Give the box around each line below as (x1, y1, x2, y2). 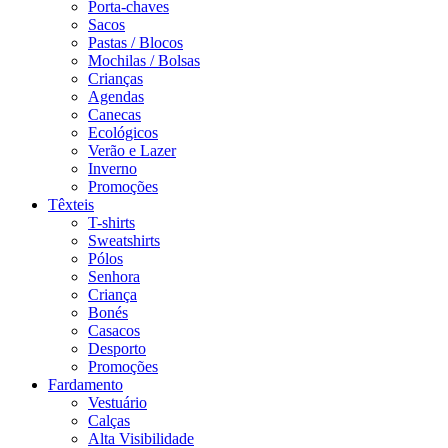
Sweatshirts (88, 231, 160, 249)
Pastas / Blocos (88, 33, 183, 51)
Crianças (88, 69, 143, 87)
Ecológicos (88, 123, 158, 141)
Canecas (88, 105, 141, 123)
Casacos (88, 321, 140, 339)
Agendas (88, 87, 144, 105)
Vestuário (88, 393, 147, 411)
